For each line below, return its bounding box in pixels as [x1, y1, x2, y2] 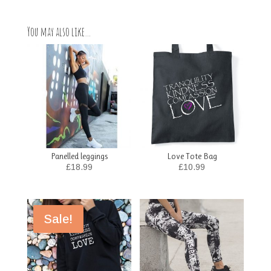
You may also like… [27, 24, 91, 39]
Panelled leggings [50, 151, 108, 161]
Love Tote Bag [166, 151, 217, 161]
